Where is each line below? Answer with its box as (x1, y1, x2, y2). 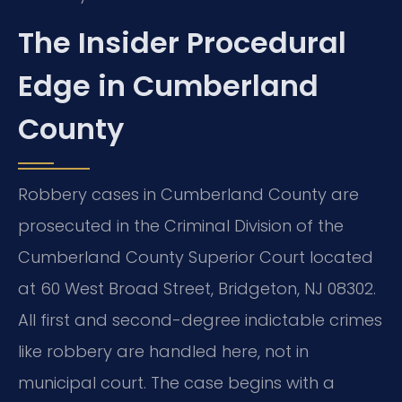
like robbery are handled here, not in (18, 340, 309, 363)
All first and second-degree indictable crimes (18, 309, 382, 332)
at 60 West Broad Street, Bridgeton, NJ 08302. (18, 277, 376, 301)
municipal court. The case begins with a (18, 371, 335, 395)
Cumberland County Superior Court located (18, 246, 373, 269)
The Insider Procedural (18, 22, 346, 64)
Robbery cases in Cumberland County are (18, 183, 359, 206)
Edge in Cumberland (18, 66, 319, 107)
